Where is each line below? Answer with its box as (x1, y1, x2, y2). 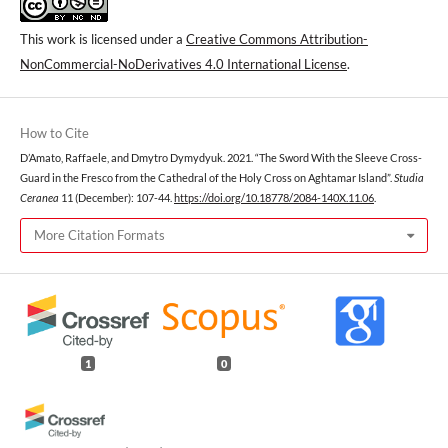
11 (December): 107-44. (59, 191, 174, 204)
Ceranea (20, 191, 59, 204)
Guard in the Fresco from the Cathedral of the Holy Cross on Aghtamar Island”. (20, 171, 394, 184)
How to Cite (20, 124, 89, 141)
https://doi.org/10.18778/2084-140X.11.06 (174, 191, 374, 204)
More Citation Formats (34, 227, 165, 244)
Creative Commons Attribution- (186, 30, 368, 47)
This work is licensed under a (20, 30, 186, 47)
